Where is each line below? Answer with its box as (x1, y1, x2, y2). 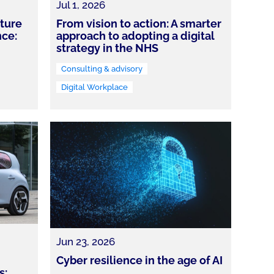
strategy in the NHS (56, 42, 158, 55)
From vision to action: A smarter (56, 17, 221, 31)
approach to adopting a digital (56, 29, 215, 43)
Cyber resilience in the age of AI (56, 254, 223, 267)
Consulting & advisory (61, 64, 143, 74)
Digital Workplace (61, 83, 128, 92)
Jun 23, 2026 (56, 235, 115, 248)
